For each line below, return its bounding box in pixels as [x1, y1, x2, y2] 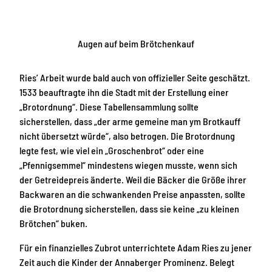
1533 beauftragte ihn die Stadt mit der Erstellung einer [19, 86, 229, 98]
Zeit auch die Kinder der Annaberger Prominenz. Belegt [19, 256, 234, 268]
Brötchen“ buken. [19, 217, 87, 229]
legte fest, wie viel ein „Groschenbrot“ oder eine [19, 144, 204, 156]
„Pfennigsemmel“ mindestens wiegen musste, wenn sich [19, 158, 237, 171]
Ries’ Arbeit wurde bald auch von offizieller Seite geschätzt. [19, 71, 250, 83]
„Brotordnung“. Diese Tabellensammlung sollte [19, 100, 199, 112]
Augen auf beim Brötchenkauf [77, 37, 194, 49]
